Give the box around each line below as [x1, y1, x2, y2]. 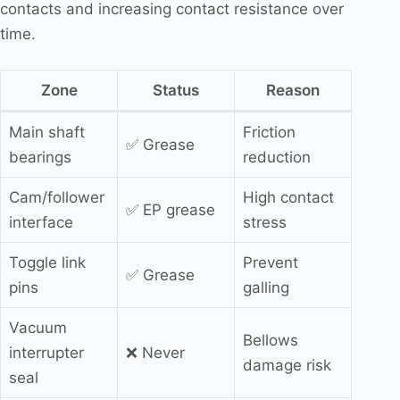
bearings [8, 147, 71, 166]
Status [153, 80, 199, 99]
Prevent [242, 253, 298, 271]
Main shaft [8, 122, 85, 141]
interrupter [8, 343, 84, 362]
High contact [242, 187, 334, 206]
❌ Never [125, 343, 185, 362]
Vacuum [8, 318, 67, 337]
